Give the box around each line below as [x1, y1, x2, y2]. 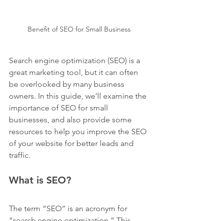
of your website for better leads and [9, 138, 136, 148]
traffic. [9, 150, 31, 160]
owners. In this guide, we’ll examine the [9, 91, 148, 101]
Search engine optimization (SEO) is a [9, 55, 142, 65]
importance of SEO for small [9, 103, 110, 112]
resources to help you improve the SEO [9, 126, 148, 136]
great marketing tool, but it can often [9, 67, 140, 77]
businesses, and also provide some [9, 114, 134, 124]
